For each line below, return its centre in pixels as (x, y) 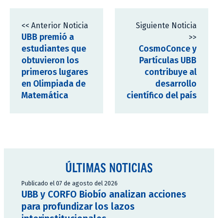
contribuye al (171, 73)
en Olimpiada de (54, 84)
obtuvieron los (50, 61)
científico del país (162, 96)
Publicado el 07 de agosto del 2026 (70, 183)
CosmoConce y (168, 49)
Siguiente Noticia (166, 26)
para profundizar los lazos (78, 207)
